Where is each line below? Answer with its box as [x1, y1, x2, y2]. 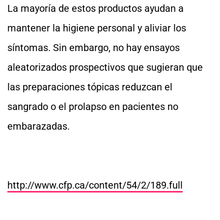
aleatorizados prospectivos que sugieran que [7, 61, 203, 73]
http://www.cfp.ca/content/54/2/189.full [7, 179, 183, 191]
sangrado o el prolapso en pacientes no [7, 101, 178, 112]
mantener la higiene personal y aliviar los [7, 22, 186, 34]
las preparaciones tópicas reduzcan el [7, 81, 172, 93]
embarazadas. [7, 120, 70, 132]
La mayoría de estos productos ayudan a [7, 2, 184, 14]
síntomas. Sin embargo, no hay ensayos [7, 42, 180, 54]
